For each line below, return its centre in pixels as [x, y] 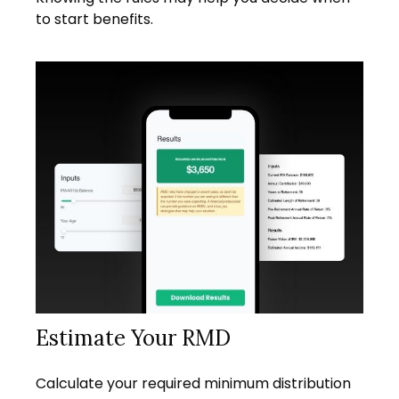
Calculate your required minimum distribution [193, 383]
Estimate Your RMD [133, 338]
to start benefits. [94, 20]
